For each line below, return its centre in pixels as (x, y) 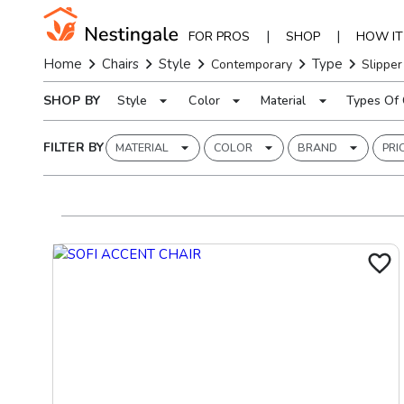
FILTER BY (73, 147)
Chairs (120, 64)
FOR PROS (219, 36)
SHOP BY (72, 101)
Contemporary (251, 64)
